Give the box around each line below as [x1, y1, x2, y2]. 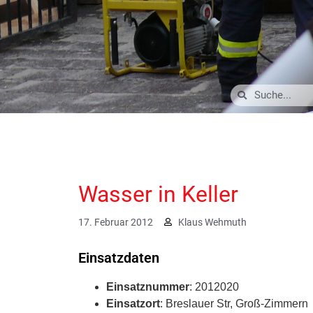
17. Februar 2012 [78, 216, 153, 228]
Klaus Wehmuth [178, 216, 247, 228]
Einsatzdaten [78, 249, 159, 266]
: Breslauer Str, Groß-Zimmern [160, 297, 308, 310]
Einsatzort [106, 297, 160, 310]
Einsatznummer [106, 280, 189, 293]
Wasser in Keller [78, 180, 238, 208]
